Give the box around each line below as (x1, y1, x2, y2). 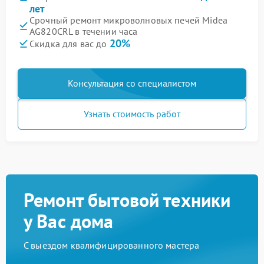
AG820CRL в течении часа (29, 25, 138, 37)
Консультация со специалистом (68, 77, 196, 89)
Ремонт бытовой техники (24, 187, 231, 212)
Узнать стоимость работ (84, 108, 180, 120)
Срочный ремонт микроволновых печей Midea (29, 14, 227, 26)
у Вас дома (24, 209, 114, 233)
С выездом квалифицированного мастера (24, 239, 200, 251)
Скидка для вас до (29, 38, 110, 49)
